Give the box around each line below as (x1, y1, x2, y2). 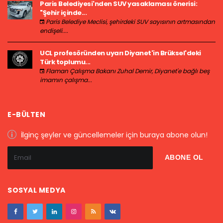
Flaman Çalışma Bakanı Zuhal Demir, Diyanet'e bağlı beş (44, 66, 210, 75)
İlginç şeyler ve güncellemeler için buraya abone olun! (19, 129, 208, 140)
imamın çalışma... (40, 75, 92, 84)
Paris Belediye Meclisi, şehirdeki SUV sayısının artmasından (44, 17, 215, 26)
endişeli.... (40, 26, 68, 35)
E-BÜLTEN (7, 109, 46, 119)
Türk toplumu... (40, 57, 91, 67)
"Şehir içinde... (40, 7, 87, 17)
